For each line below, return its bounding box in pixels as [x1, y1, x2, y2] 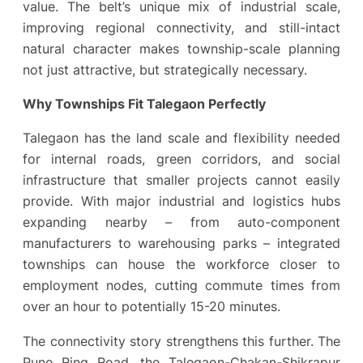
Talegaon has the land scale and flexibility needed [23, 130, 340, 147]
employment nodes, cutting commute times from [23, 277, 340, 294]
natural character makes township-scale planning [23, 40, 340, 57]
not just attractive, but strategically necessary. [23, 61, 307, 78]
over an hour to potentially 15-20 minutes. [23, 298, 280, 315]
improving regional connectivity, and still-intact [23, 19, 340, 36]
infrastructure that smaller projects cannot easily [23, 172, 340, 189]
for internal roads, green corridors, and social [23, 151, 340, 168]
